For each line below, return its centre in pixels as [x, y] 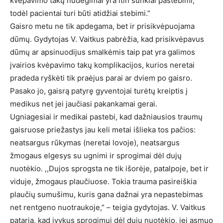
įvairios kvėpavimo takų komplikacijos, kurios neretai [102, 65]
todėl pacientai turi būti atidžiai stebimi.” [80, 13]
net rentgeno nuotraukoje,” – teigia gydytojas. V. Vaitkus [108, 207]
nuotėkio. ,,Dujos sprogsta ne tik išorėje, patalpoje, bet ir [109, 168]
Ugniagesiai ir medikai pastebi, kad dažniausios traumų [106, 117]
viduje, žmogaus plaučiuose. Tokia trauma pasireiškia [103, 181]
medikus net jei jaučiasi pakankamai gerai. [84, 104]
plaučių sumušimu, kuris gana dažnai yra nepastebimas [107, 194]
